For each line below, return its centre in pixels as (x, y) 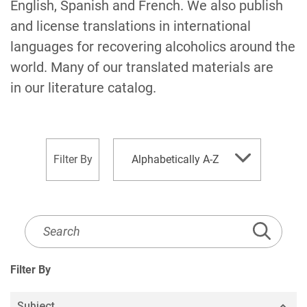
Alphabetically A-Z (176, 160)
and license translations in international (131, 26)
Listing (44, 245)
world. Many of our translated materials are (142, 67)
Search (45, 266)
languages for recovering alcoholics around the (153, 47)
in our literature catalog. (83, 88)
